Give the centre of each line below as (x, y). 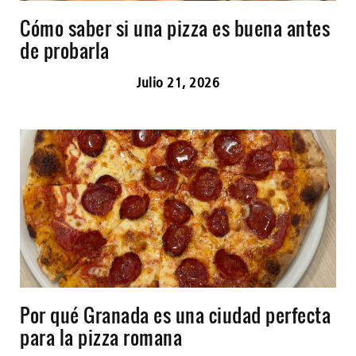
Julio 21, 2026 (178, 82)
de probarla (65, 50)
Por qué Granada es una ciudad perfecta (175, 314)
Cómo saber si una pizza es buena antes (175, 27)
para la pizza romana (101, 337)
